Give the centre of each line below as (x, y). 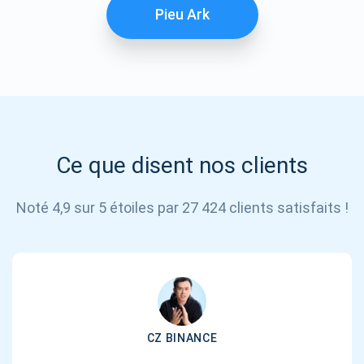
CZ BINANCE (182, 338)
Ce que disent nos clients (182, 165)
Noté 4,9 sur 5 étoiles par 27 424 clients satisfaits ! (182, 207)
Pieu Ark (182, 14)
